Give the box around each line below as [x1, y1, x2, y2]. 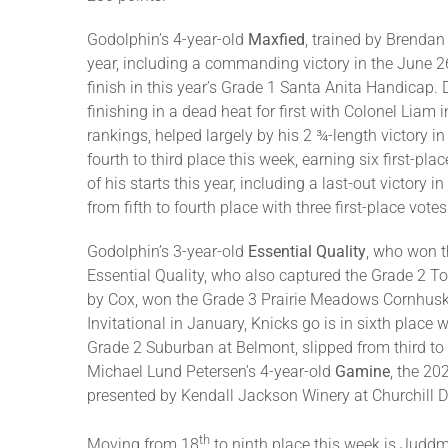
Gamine [331, 362, 390, 381]
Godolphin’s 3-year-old [87, 242, 248, 261]
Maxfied [248, 30, 305, 49]
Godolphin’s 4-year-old [87, 30, 248, 49]
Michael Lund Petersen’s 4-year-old [87, 362, 331, 381]
